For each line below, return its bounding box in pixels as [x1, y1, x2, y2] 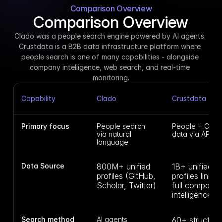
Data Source [21, 161, 64, 170]
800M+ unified [96, 161, 150, 171]
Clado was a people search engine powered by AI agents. [14, 31, 206, 40]
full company [171, 180, 219, 190]
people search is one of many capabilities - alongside [21, 52, 199, 61]
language [96, 137, 128, 146]
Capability [21, 94, 55, 103]
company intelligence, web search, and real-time [30, 62, 190, 71]
